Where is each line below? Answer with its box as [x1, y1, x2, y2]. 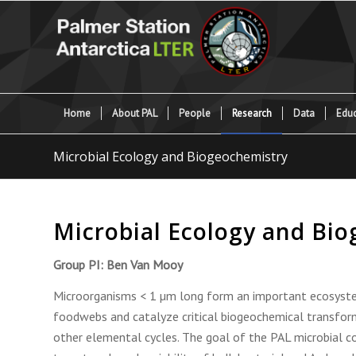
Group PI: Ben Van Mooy [53, 256, 183, 273]
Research [232, 106, 272, 120]
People [179, 106, 211, 120]
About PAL [112, 106, 157, 120]
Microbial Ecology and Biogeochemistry [53, 148, 288, 165]
